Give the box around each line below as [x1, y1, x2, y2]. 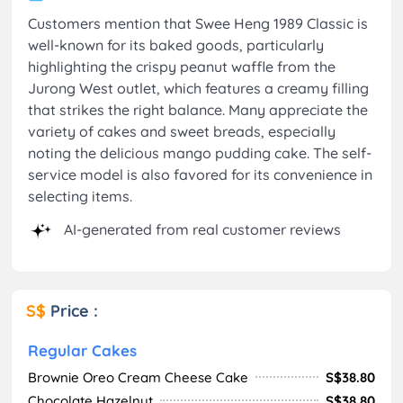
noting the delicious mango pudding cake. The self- [28, 143, 372, 162]
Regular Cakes [28, 340, 137, 360]
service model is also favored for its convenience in [28, 165, 372, 184]
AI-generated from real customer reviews [60, 219, 341, 238]
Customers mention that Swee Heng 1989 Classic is [28, 13, 368, 32]
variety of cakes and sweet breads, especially [28, 121, 336, 140]
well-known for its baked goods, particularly [28, 35, 324, 54]
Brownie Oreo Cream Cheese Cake [28, 368, 248, 386]
